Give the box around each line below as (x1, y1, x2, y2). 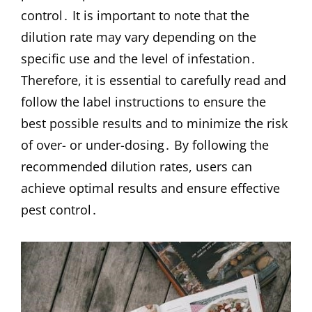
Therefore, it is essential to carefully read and (21, 72, 286, 89)
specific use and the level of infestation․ (21, 50, 256, 68)
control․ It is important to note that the (21, 7, 249, 24)
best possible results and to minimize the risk (21, 115, 288, 132)
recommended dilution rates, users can (21, 158, 252, 175)
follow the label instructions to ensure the (21, 93, 266, 111)
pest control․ (21, 201, 97, 219)
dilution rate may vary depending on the (21, 29, 256, 46)
